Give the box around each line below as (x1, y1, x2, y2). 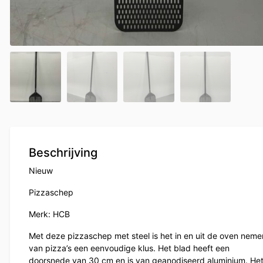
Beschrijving (29, 146, 97, 160)
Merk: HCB (29, 209, 70, 220)
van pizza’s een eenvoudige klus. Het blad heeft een (29, 243, 230, 254)
